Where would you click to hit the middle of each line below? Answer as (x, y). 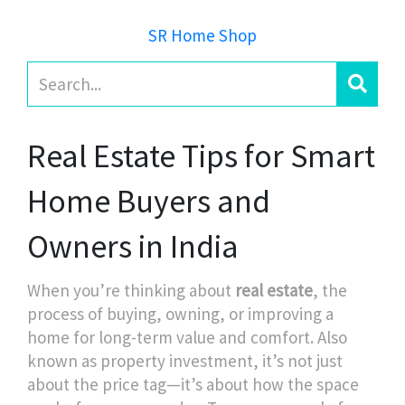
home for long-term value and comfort (169, 337)
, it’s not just (298, 361)
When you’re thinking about (131, 290)
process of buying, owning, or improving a (180, 314)
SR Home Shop (202, 35)
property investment (177, 361)
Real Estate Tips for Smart (201, 156)
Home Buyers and (149, 201)
